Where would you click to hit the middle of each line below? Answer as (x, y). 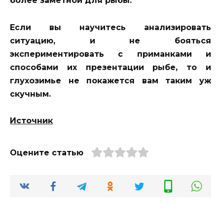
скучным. (30, 94)
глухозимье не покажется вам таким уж (110, 80)
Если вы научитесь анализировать (110, 27)
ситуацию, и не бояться (110, 40)
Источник (31, 120)
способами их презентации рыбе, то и (110, 67)
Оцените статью (47, 152)
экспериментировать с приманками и (110, 54)
